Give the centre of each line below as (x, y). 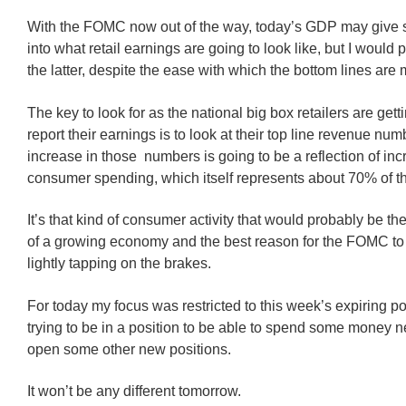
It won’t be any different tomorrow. (134, 391)
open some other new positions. (129, 349)
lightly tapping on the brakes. (119, 264)
